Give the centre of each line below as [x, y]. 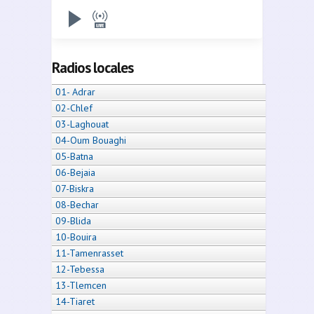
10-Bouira [76, 237]
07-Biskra [75, 188]
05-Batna [74, 156]
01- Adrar [75, 91]
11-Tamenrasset [89, 253]
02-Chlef [74, 108]
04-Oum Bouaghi [91, 140]
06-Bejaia [75, 172]
